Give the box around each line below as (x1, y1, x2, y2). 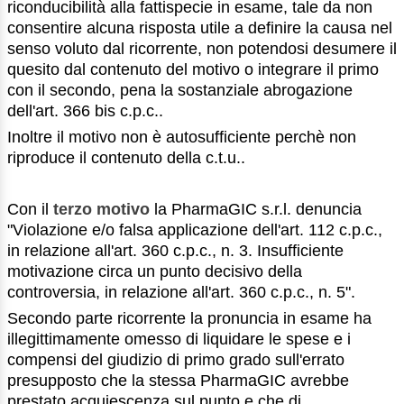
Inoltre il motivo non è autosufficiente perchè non (7, 127, 356, 146)
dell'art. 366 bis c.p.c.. (7, 101, 163, 120)
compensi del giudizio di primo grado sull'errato (7, 350, 344, 369)
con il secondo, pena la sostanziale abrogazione (7, 80, 353, 99)
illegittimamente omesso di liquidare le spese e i (7, 329, 351, 348)
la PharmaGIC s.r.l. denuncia (150, 200, 362, 219)
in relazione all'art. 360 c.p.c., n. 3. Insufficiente (7, 242, 344, 261)
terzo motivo (53, 200, 150, 219)
